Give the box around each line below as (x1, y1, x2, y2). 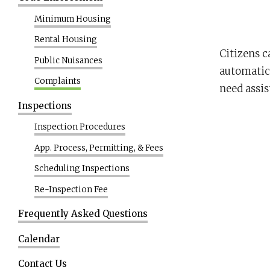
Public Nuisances (34, 55, 102, 66)
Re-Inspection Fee (34, 184, 108, 195)
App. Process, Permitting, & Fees (34, 142, 163, 153)
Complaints (34, 76, 81, 86)
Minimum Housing (34, 13, 111, 24)
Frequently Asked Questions (18, 208, 148, 219)
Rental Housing (34, 34, 97, 45)
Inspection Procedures (34, 122, 125, 132)
